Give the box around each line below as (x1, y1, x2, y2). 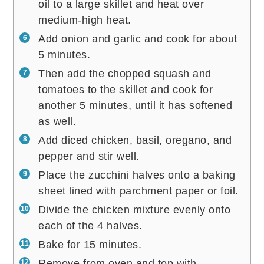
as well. (38, 115, 77, 127)
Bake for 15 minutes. (38, 238, 142, 250)
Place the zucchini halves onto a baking (38, 169, 236, 181)
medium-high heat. (38, 14, 131, 26)
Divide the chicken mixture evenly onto (38, 203, 231, 216)
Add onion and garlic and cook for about (38, 32, 237, 45)
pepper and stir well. (38, 150, 140, 162)
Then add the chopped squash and (38, 67, 212, 80)
